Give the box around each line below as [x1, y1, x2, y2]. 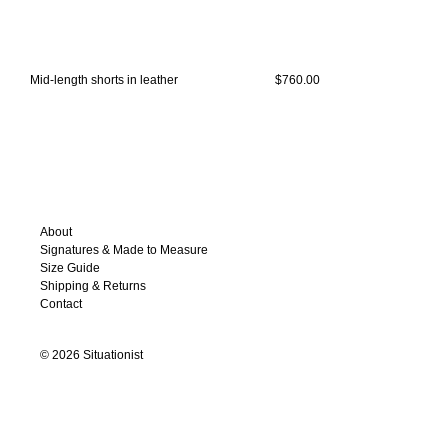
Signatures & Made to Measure [40, 243, 209, 257]
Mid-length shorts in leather [30, 73, 178, 87]
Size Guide [40, 261, 101, 275]
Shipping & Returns [40, 279, 147, 293]
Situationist [80, 348, 144, 362]
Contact [40, 297, 83, 311]
